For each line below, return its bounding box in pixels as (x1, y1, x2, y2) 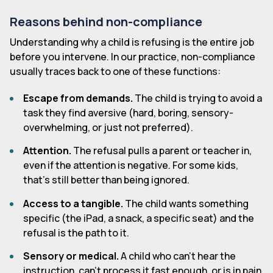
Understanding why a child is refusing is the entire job (10, 35, 254, 49)
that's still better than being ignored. (23, 173, 190, 187)
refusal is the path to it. (23, 225, 130, 239)
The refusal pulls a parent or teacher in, (71, 144, 252, 158)
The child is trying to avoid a (133, 91, 263, 105)
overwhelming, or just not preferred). (23, 120, 194, 134)
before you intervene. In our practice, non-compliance (10, 49, 255, 63)
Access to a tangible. (23, 196, 124, 210)
